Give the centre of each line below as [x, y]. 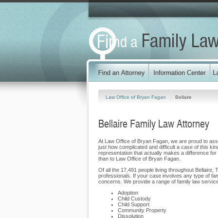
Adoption [128, 193]
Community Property [142, 210]
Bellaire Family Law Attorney [154, 123]
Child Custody [134, 199]
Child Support [134, 204]
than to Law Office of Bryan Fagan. [139, 159]
